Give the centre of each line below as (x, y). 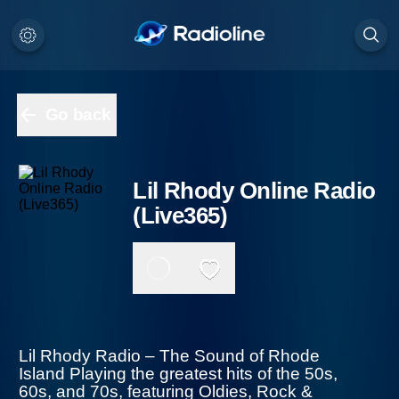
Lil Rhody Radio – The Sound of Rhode (163, 334)
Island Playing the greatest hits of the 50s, (175, 352)
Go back (71, 104)
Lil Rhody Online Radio (248, 169)
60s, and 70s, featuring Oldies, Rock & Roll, (178, 370)
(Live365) (185, 194)
